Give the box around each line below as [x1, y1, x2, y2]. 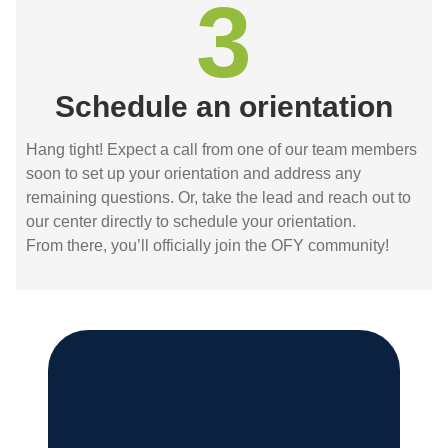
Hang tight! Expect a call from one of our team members [26, 140, 417, 158]
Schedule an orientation [55, 89, 393, 123]
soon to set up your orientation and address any [26, 164, 361, 182]
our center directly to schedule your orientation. [26, 212, 356, 230]
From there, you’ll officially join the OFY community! [26, 236, 389, 254]
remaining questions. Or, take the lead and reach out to [26, 188, 411, 206]
